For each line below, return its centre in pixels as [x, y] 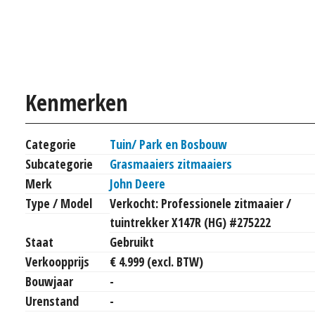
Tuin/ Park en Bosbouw [168, 144]
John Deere [137, 183]
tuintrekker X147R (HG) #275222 [190, 222]
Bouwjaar [49, 281]
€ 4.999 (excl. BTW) [156, 261]
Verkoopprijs [57, 261]
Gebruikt [132, 242]
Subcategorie [59, 163]
